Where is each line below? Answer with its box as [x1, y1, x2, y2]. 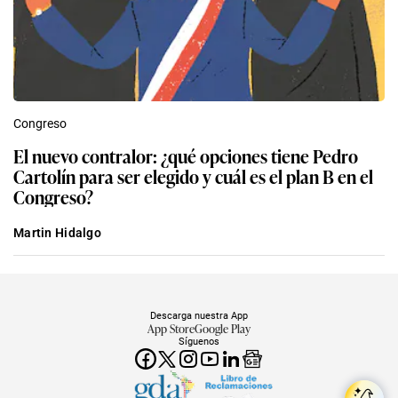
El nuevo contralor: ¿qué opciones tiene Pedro [13, 142, 358, 170]
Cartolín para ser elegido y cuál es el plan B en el [13, 163, 373, 190]
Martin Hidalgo [13, 226, 101, 241]
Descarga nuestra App [150, 309, 248, 322]
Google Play [195, 320, 251, 338]
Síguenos [179, 335, 219, 348]
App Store [147, 320, 195, 338]
